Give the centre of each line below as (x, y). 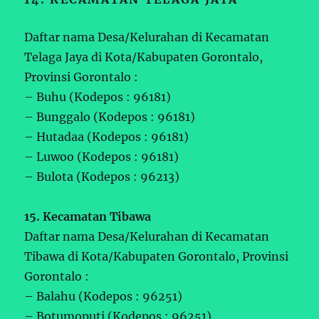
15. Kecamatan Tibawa (88, 216)
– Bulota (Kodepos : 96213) (102, 176)
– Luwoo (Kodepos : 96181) (102, 156)
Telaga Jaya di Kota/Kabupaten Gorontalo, (144, 57)
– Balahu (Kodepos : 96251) (104, 296)
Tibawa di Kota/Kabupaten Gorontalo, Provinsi (157, 256)
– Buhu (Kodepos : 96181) (98, 96)
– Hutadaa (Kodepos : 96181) (107, 136)
